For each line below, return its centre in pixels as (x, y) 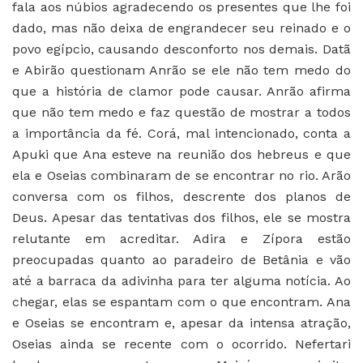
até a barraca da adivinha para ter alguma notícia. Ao (181, 280)
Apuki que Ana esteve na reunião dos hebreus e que (181, 154)
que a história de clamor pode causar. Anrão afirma (181, 91)
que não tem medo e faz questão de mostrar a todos (181, 112)
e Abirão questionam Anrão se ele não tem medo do (181, 70)
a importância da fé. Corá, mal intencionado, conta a (181, 133)
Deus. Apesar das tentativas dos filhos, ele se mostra (181, 217)
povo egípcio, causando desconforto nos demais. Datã (181, 49)
